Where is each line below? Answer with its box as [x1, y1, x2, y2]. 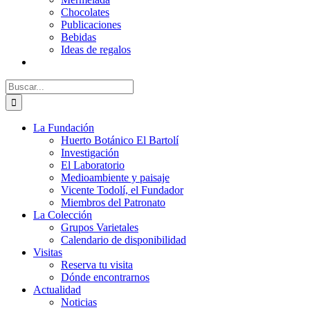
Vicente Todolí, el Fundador [61, 183, 183, 196]
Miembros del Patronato [61, 196, 165, 208]
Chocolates [61, 6, 109, 18]
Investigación [61, 146, 119, 158]
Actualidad [33, 283, 81, 295]
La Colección [33, 208, 92, 221]
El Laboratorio [61, 158, 125, 171]
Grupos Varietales [61, 221, 138, 233]
